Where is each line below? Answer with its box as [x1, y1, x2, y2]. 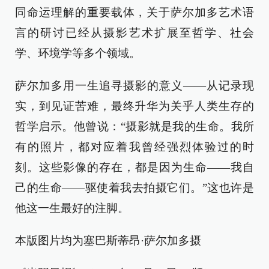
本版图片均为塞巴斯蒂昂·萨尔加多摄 [15, 234, 201, 247]
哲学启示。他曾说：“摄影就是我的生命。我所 [15, 120, 254, 133]
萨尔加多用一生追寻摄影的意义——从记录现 [15, 79, 254, 92]
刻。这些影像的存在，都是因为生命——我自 [15, 161, 254, 174]
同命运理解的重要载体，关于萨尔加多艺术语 [15, 6, 254, 19]
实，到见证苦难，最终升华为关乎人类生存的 [15, 100, 254, 113]
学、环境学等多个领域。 [15, 47, 141, 60]
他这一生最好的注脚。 [15, 202, 129, 215]
